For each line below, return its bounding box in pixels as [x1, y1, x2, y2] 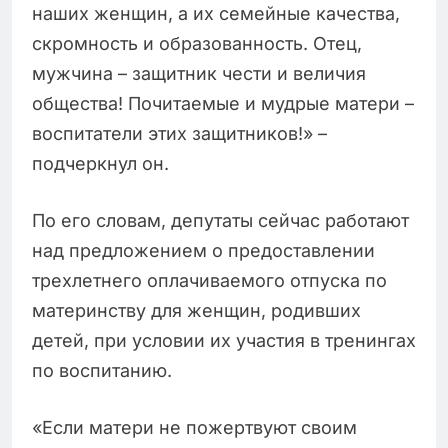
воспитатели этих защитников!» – [32, 123, 327, 145]
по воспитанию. [32, 360, 172, 382]
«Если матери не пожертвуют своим [32, 417, 357, 439]
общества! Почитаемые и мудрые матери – [32, 93, 414, 115]
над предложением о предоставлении [32, 240, 375, 262]
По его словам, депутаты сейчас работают [32, 210, 409, 232]
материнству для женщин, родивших [32, 300, 361, 322]
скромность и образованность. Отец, [32, 33, 362, 55]
